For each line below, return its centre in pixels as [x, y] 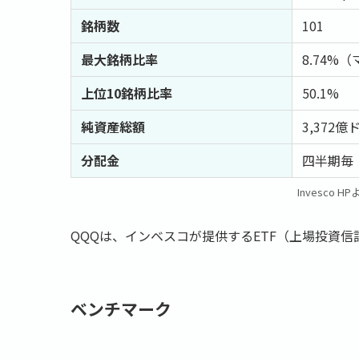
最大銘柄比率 [119, 59]
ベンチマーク [121, 308]
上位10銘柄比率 [127, 93]
